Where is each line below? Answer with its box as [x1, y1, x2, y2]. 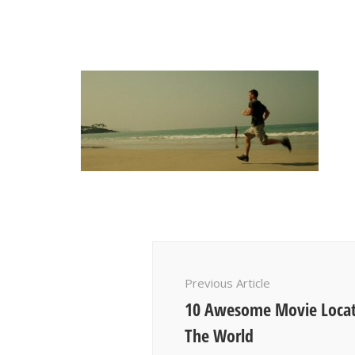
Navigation [151, 256, 252, 281]
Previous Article [185, 275, 270, 292]
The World [185, 323, 254, 348]
